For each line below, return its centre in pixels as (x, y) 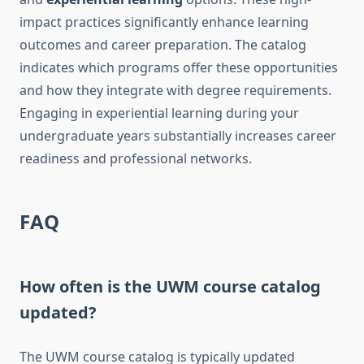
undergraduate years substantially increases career (178, 136)
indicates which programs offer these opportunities (179, 68)
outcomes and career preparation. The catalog (163, 45)
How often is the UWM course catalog (170, 287)
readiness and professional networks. (136, 159)
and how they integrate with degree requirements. (175, 91)
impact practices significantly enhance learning (164, 22)
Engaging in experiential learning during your (159, 113)
